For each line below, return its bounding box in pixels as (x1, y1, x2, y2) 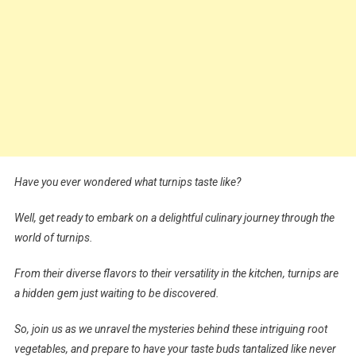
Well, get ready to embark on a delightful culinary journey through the (14, 211, 335, 224)
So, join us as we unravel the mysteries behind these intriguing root (14, 322, 327, 335)
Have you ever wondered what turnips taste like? (14, 175, 241, 188)
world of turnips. (14, 230, 93, 244)
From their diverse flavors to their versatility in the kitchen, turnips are (14, 266, 339, 280)
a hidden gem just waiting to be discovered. (14, 286, 219, 300)
